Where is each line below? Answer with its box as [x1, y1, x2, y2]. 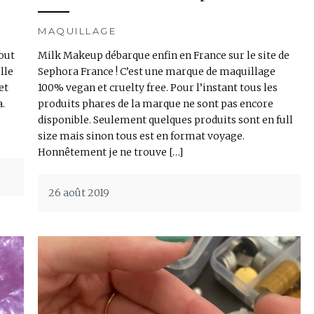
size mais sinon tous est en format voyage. [38, 129, 245, 142]
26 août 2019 [48, 186, 109, 199]
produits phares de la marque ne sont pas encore [38, 97, 273, 110]
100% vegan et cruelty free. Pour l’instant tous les [38, 81, 278, 94]
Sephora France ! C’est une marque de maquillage [38, 64, 275, 78]
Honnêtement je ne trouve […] [38, 145, 183, 158]
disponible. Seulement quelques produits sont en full [38, 113, 293, 126]
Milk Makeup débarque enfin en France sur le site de [38, 48, 289, 62]
